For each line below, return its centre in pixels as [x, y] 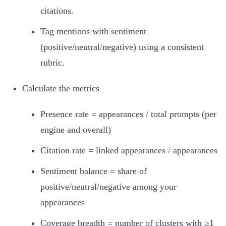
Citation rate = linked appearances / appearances [129, 150]
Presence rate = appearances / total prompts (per [128, 114]
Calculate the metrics [61, 88]
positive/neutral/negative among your [108, 186]
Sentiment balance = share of [94, 171]
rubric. [52, 62]
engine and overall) [76, 129]
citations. [57, 10]
